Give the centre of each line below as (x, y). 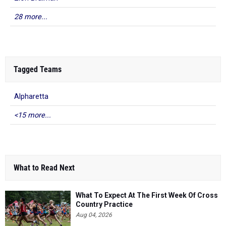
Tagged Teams (38, 69)
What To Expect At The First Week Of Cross (147, 195)
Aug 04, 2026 (94, 215)
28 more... (31, 17)
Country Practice (104, 204)
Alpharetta (31, 97)
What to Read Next (44, 168)
